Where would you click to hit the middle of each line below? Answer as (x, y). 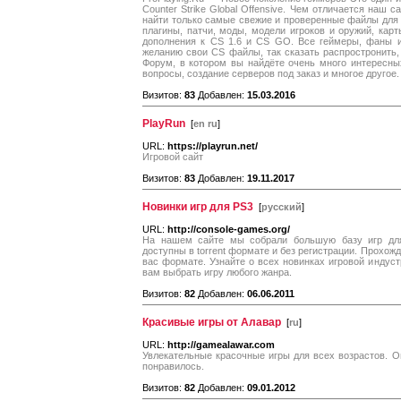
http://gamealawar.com (221, 345)
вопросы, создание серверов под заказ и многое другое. (271, 73)
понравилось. (173, 366)
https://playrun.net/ (213, 146)
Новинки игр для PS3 (198, 207)
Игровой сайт (173, 157)
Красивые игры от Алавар (212, 322)
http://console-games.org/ (229, 229)
